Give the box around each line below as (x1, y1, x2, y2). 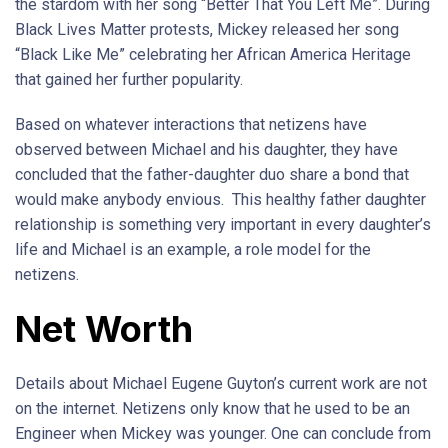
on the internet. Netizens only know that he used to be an (15, 399, 410, 419)
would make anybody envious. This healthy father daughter (15, 190, 426, 210)
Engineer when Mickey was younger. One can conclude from (15, 424, 431, 444)
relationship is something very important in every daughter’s (15, 215, 431, 235)
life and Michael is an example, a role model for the (15, 240, 371, 260)
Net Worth (15, 307, 193, 352)
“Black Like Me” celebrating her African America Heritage (15, 45, 411, 65)
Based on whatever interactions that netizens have (15, 115, 367, 135)
